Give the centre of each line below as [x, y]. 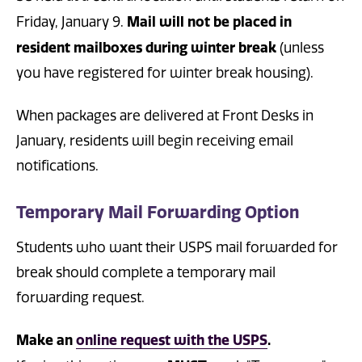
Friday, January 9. [72, 22]
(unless [300, 48]
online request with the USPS [172, 339]
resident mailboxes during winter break [146, 48]
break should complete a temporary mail [146, 272]
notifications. [57, 165]
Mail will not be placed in [209, 22]
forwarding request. [80, 297]
